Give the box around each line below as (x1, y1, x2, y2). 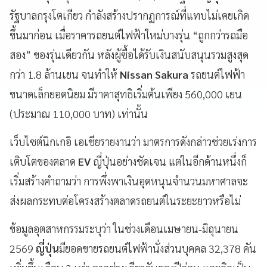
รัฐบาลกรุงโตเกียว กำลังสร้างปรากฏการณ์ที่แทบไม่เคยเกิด (10, 8, 249, 22)
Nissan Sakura (120, 67, 188, 81)
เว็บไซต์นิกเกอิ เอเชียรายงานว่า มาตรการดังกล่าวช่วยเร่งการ (10, 134, 257, 148)
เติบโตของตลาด (10, 154, 78, 168)
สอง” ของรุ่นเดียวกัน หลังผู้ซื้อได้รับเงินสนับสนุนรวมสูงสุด (10, 47, 249, 61)
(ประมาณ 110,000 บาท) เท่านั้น (10, 106, 148, 120)
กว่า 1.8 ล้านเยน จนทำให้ (10, 67, 120, 81)
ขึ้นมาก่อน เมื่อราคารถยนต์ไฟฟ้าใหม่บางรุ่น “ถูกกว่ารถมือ (10, 27, 248, 42)
